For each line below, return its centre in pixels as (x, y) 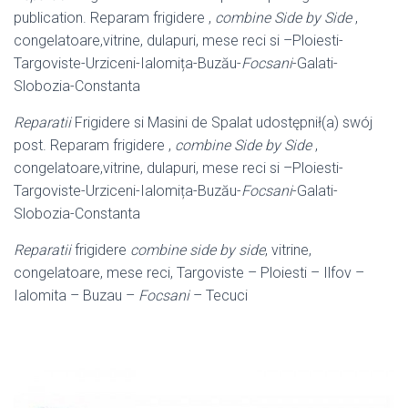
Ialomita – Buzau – (76, 295)
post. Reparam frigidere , (94, 145)
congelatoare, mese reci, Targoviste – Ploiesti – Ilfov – (189, 272)
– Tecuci (219, 295)
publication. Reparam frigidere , (114, 17)
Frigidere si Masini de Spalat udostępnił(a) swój (222, 122)
